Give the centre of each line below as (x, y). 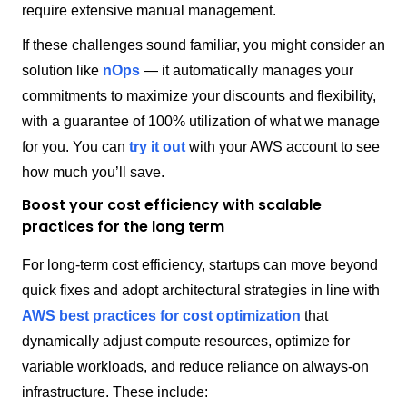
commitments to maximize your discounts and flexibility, (199, 96)
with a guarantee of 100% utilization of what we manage (201, 122)
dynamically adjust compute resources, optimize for (186, 342)
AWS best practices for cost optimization (161, 316)
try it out (157, 147)
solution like (62, 71)
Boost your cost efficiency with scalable (172, 205)
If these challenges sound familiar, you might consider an (203, 45)
